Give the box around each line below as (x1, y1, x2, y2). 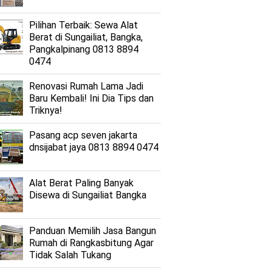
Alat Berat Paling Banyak (29, 177, 134, 189)
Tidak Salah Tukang (29, 249, 111, 261)
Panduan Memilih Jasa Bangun (29, 225, 156, 237)
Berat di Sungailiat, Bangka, (29, 31, 143, 43)
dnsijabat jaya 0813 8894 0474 (29, 142, 158, 153)
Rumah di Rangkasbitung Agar (29, 237, 154, 249)
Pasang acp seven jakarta (29, 129, 137, 141)
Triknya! (29, 105, 62, 116)
